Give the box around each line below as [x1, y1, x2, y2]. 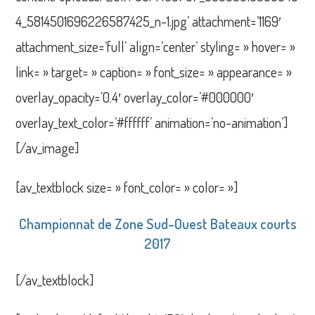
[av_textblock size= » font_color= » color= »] [15, 177, 238, 196]
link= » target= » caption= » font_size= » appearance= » [15, 62, 292, 81]
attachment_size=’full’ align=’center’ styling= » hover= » [15, 37, 296, 56]
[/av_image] [15, 138, 79, 157]
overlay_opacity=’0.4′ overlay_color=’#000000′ [15, 87, 255, 106]
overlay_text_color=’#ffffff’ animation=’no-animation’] [15, 112, 288, 131]
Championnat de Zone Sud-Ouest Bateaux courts [18, 214, 297, 233]
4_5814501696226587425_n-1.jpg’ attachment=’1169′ [15, 11, 282, 30]
